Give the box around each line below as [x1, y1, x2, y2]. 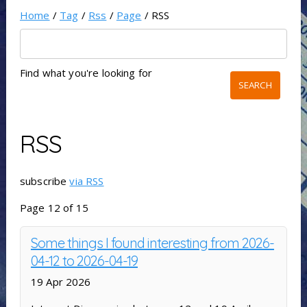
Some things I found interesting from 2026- [30, 234, 274, 252]
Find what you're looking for [19, 66, 153, 80]
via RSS [69, 174, 104, 188]
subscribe [19, 174, 70, 188]
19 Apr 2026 [30, 275, 91, 289]
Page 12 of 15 [19, 201, 88, 215]
